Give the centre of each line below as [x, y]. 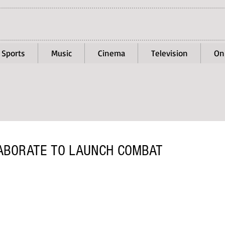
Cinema [111, 53]
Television [169, 53]
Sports [13, 53]
